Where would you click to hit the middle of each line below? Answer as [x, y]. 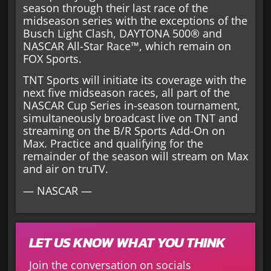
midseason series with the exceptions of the [135, 21]
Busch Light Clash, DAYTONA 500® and [122, 34]
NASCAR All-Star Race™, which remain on [127, 46]
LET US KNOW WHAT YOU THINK [127, 242]
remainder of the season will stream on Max [135, 156]
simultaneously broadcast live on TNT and [130, 118]
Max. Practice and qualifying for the [113, 144]
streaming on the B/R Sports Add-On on [124, 131]
